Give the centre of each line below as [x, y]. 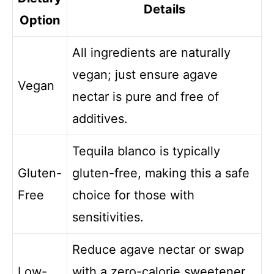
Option [40, 20]
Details [164, 9]
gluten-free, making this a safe [161, 173]
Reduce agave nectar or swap [158, 249]
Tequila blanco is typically [146, 151]
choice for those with [133, 195]
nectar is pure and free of [146, 96]
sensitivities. [108, 217]
